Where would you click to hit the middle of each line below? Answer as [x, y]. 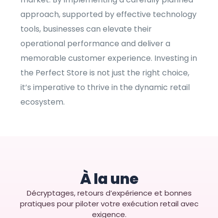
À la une [109, 179]
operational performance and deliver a [96, 44]
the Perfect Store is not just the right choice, [105, 73]
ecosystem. [43, 102]
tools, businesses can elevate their [86, 29]
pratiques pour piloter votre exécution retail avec [109, 204]
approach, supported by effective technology [109, 15]
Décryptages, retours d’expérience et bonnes [109, 193]
